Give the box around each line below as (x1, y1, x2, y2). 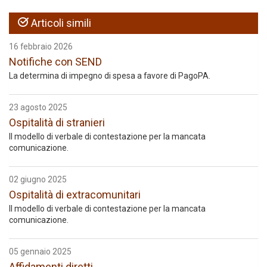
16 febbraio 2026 (9, 42, 73, 51)
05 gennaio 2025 (9, 247, 72, 256)
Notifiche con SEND (9, 55, 102, 68)
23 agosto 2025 (9, 103, 67, 112)
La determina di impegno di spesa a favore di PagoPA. (9, 71, 210, 80)
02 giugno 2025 (9, 175, 67, 184)
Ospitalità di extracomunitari (9, 188, 141, 201)
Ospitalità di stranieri (9, 116, 105, 129)
